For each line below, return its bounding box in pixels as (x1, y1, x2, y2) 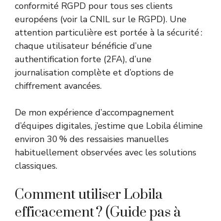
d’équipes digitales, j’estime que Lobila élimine (15, 120, 203, 132)
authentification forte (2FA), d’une (15, 53, 151, 66)
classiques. (15, 160, 57, 172)
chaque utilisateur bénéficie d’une (15, 40, 152, 52)
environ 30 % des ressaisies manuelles (15, 133, 169, 146)
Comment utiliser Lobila (15, 186, 163, 204)
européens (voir (15, 13, 80, 26)
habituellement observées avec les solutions (15, 147, 196, 159)
